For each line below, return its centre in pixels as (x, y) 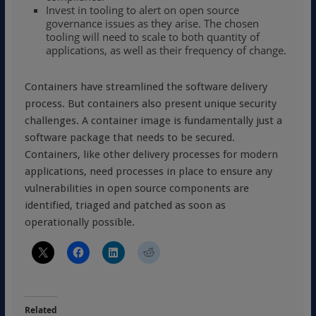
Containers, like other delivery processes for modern (151, 154)
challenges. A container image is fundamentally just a (153, 121)
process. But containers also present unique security (150, 104)
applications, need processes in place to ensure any (148, 171)
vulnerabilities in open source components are (136, 188)
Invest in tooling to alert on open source (142, 10)
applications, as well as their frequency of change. (166, 50)
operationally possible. (79, 222)
